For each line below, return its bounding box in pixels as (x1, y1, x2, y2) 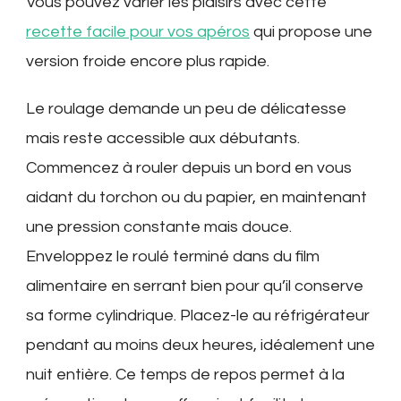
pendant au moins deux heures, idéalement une (26, 336, 375, 354)
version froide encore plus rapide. (26, 52, 269, 70)
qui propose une (250, 22, 372, 40)
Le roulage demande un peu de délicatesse (26, 99, 346, 117)
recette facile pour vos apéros (26, 22, 250, 40)
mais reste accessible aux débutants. (26, 129, 300, 147)
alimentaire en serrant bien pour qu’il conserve (26, 277, 363, 294)
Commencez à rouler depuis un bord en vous (26, 158, 352, 176)
